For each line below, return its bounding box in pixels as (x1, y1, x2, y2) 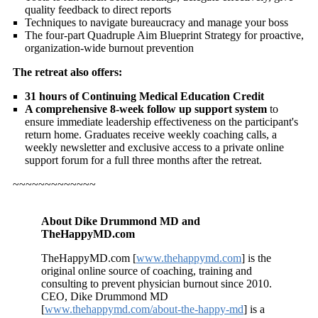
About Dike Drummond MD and (41, 215, 200, 228)
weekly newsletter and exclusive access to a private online (25, 141, 284, 154)
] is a (243, 303, 265, 316)
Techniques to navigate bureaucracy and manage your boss (25, 16, 288, 29)
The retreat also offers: (13, 66, 122, 79)
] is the (241, 252, 271, 265)
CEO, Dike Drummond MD (41, 290, 168, 303)
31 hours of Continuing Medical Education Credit (25, 90, 264, 103)
